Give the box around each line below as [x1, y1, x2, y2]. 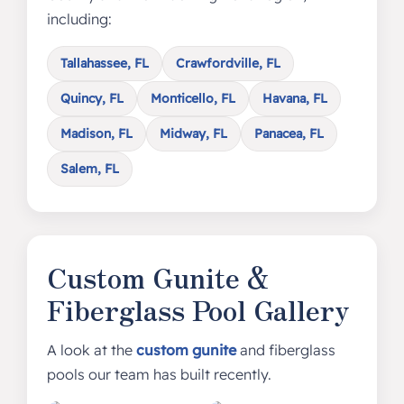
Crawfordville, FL [175, 55, 280, 71]
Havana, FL [262, 90, 327, 106]
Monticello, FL [150, 90, 235, 106]
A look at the [46, 341, 136, 359]
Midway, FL [159, 125, 227, 142]
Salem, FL [60, 161, 119, 177]
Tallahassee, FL [60, 55, 149, 71]
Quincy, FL [60, 90, 124, 106]
